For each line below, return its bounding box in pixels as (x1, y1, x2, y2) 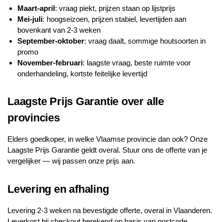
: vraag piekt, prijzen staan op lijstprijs (55, 4, 175, 13)
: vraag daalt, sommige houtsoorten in (84, 37, 206, 46)
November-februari (17, 58, 83, 67)
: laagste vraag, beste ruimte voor (83, 58, 191, 67)
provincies (7, 111, 60, 124)
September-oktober (17, 37, 84, 46)
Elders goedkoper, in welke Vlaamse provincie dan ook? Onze (7, 135, 208, 144)
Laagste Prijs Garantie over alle (7, 95, 164, 108)
